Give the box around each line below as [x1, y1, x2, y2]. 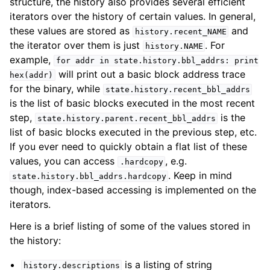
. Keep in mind [168, 169, 233, 181]
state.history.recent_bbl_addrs [105, 85, 250, 94]
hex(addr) [10, 71, 53, 80]
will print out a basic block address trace [55, 68, 245, 80]
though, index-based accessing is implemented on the [10, 184, 256, 196]
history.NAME [145, 42, 203, 51]
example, [10, 54, 54, 66]
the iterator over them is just [10, 39, 143, 51]
